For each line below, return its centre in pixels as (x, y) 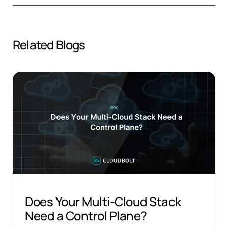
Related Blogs (49, 44)
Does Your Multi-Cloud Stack (103, 201)
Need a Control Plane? (86, 215)
